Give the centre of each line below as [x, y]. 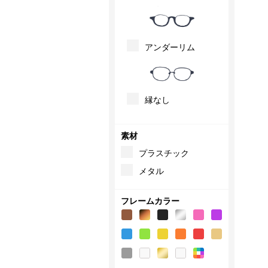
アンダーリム [170, 47]
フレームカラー [150, 201]
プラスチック [164, 153]
